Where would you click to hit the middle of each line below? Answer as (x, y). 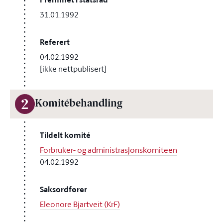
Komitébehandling (78, 104)
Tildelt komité (65, 135)
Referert (55, 42)
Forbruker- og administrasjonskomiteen (109, 150)
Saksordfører (63, 189)
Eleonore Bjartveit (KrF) (80, 204)
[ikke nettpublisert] (73, 69)
